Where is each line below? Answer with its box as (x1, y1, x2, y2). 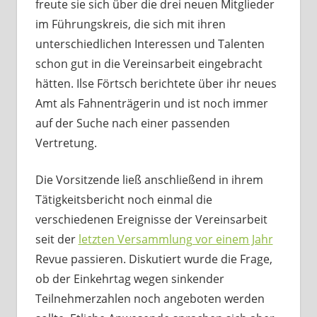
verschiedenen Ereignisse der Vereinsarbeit (35, 212, 267, 228)
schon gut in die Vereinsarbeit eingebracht (35, 56, 263, 72)
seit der (35, 231, 79, 248)
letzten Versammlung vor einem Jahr (78, 231, 273, 248)
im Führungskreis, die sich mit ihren (35, 16, 226, 33)
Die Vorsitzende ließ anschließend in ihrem (35, 172, 263, 188)
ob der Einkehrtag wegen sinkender (35, 271, 224, 287)
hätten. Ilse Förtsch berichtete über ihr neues (35, 76, 277, 92)
